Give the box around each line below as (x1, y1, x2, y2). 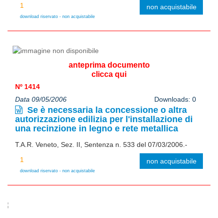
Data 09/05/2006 (15, 95, 67, 103)
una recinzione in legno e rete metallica (15, 123, 178, 133)
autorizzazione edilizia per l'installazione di (15, 114, 193, 124)
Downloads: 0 (154, 95, 196, 103)
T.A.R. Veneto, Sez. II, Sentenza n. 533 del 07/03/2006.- (15, 140, 187, 148)
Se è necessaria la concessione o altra (25, 105, 187, 115)
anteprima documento (68, 60, 150, 69)
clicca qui (91, 70, 127, 78)
